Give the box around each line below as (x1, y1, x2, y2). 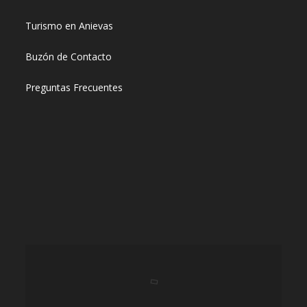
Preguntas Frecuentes (25, 81, 123, 94)
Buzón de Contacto (25, 50, 112, 63)
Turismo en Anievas (25, 19, 114, 32)
